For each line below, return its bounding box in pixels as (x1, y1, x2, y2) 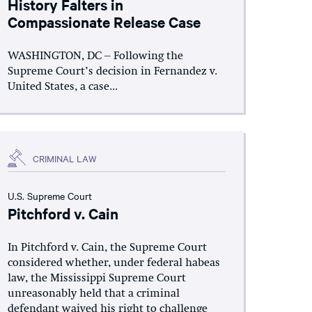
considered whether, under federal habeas (7, 258, 220, 269)
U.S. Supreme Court (7, 189, 92, 203)
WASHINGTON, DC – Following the (7, 51, 183, 62)
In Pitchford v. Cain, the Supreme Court (7, 242, 207, 253)
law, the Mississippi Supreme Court (7, 273, 186, 284)
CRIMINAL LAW (32, 151, 97, 164)
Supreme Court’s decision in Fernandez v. (7, 66, 217, 77)
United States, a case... (7, 81, 118, 93)
